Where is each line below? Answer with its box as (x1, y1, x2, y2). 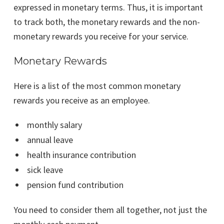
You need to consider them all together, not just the (13, 204, 207, 216)
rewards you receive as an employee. (13, 94, 150, 106)
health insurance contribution (26, 149, 136, 161)
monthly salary (26, 119, 82, 131)
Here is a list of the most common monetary (13, 80, 180, 92)
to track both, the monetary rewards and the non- (13, 16, 200, 28)
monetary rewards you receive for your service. (13, 30, 188, 42)
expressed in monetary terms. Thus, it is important (13, 1, 203, 13)
